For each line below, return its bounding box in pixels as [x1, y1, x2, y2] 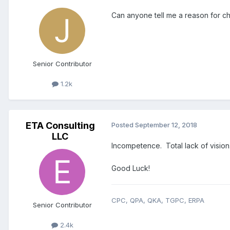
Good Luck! [111, 163, 150, 172]
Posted [111, 120, 135, 129]
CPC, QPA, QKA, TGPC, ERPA [111, 196, 204, 204]
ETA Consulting [25, 120, 95, 131]
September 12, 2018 [135, 120, 197, 129]
